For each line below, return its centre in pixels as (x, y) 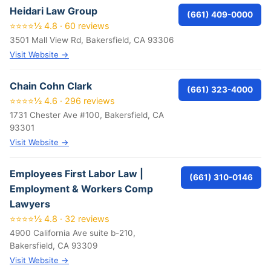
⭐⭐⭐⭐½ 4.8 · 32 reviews (60, 219)
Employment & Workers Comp (81, 189)
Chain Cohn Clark (51, 86)
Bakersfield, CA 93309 (54, 246)
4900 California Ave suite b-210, (73, 233)
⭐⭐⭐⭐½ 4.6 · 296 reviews (62, 101)
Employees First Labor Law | (77, 174)
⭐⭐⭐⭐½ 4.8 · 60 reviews (60, 26)
